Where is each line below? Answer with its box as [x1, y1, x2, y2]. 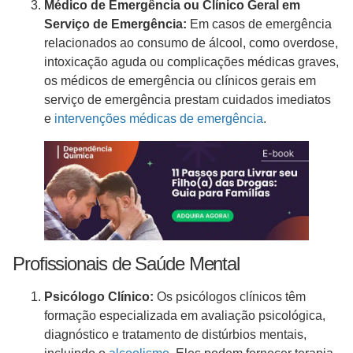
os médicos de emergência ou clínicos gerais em [44, 74, 316, 88]
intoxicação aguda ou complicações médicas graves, [44, 55, 339, 69]
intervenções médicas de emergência [54, 112, 263, 126]
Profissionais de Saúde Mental [13, 253, 244, 275]
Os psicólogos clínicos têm [154, 290, 306, 304]
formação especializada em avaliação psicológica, [44, 309, 325, 323]
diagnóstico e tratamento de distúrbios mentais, [44, 328, 307, 342]
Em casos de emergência [187, 17, 332, 32]
